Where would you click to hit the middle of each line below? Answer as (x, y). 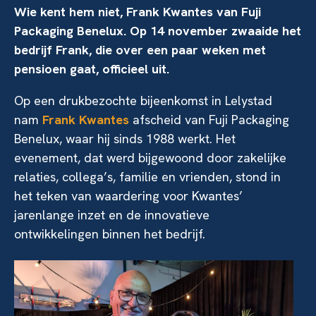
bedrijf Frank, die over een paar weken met (140, 50)
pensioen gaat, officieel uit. (93, 69)
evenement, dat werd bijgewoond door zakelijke (150, 158)
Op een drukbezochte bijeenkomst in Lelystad (143, 101)
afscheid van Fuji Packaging (209, 120)
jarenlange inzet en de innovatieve (112, 215)
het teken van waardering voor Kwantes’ (128, 196)
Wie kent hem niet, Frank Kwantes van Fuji (138, 12)
